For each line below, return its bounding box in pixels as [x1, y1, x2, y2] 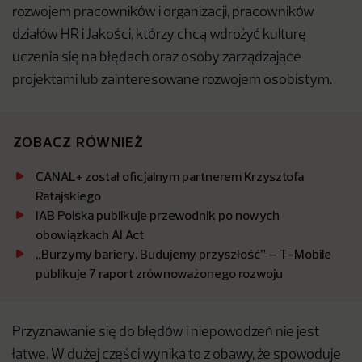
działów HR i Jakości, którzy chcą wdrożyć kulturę [12, 28, 306, 42]
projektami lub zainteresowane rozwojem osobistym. [12, 74, 332, 87]
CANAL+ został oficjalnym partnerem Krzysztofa [36, 168, 304, 184]
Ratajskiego [36, 187, 101, 204]
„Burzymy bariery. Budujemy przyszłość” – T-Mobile [36, 246, 331, 262]
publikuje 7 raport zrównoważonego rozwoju [36, 265, 283, 281]
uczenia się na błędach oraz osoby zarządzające [12, 51, 301, 65]
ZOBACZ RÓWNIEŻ [13, 133, 145, 151]
